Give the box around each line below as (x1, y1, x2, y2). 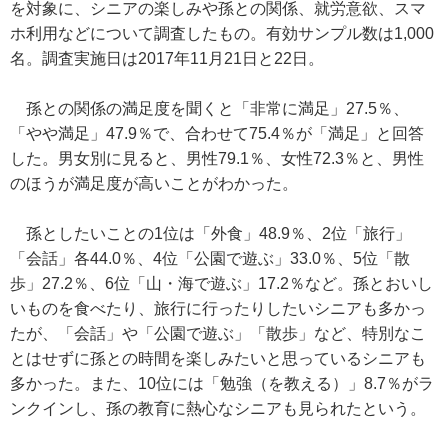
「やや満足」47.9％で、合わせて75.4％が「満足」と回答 (10, 125, 424, 142)
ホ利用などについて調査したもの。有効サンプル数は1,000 (10, 25, 434, 42)
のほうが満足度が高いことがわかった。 (10, 175, 298, 192)
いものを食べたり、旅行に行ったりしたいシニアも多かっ (10, 300, 426, 317)
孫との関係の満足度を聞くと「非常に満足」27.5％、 (10, 100, 409, 117)
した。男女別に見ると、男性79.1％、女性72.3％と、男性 (10, 150, 424, 167)
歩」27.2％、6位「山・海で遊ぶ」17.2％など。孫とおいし (10, 275, 433, 292)
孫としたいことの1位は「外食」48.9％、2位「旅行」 (10, 225, 411, 242)
